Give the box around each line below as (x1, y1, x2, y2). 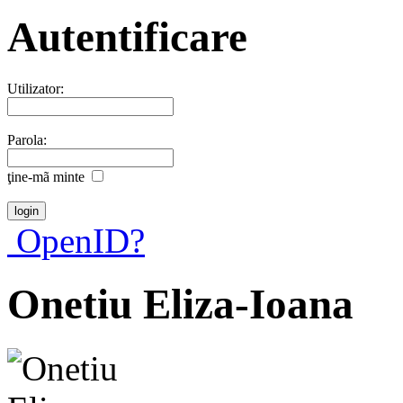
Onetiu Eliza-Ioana (7, 281, 354, 328)
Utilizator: (7, 80, 64, 96)
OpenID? (7, 220, 145, 260)
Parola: (7, 131, 47, 148)
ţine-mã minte (7, 168, 85, 184)
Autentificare (7, 13, 247, 61)
